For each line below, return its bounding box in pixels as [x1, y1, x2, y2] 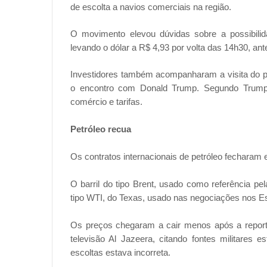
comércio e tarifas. [70, 97, 142, 107]
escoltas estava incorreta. [70, 247, 170, 258]
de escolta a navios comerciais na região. [70, 2, 231, 13]
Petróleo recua [70, 124, 131, 135]
